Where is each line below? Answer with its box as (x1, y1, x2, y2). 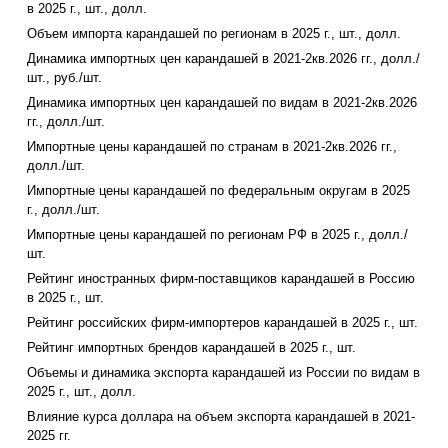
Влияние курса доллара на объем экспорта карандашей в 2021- (27, 409, 415, 425)
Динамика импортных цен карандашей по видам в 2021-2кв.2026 (27, 95, 417, 111)
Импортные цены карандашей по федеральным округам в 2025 (27, 183, 410, 199)
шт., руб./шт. (27, 70, 102, 86)
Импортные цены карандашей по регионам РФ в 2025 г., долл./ (27, 227, 408, 243)
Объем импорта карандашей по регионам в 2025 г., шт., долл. (27, 26, 401, 42)
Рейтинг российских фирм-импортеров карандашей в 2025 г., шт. (27, 315, 418, 331)
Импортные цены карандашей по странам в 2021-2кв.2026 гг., (27, 139, 397, 155)
